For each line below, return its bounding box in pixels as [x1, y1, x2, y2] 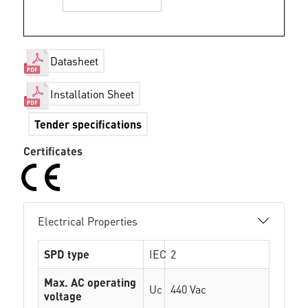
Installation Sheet [50, 87, 135, 102]
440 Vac [170, 282, 207, 296]
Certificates [23, 144, 83, 158]
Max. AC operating [44, 275, 137, 289]
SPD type [44, 247, 90, 261]
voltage [44, 289, 82, 303]
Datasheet [50, 54, 99, 69]
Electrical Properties [38, 213, 138, 228]
